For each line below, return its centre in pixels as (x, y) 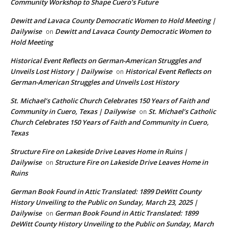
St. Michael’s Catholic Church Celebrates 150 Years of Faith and (110, 101)
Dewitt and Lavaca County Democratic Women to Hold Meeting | (113, 21)
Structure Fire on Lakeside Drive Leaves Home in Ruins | (99, 152)
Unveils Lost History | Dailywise (61, 72)
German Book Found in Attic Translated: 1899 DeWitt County (106, 192)
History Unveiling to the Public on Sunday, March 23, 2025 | (104, 203)
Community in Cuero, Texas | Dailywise (73, 112)
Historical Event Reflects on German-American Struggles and (106, 61)
